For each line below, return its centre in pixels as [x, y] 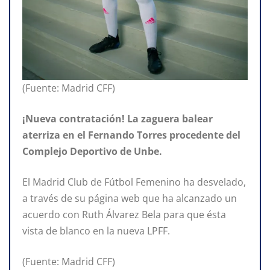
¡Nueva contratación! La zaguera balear [118, 118]
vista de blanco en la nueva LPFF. [96, 231]
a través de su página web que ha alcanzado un [130, 198]
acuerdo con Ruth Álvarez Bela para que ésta [124, 214]
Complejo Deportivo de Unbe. [92, 151]
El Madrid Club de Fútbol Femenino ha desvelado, [134, 182]
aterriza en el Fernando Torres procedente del [131, 135]
